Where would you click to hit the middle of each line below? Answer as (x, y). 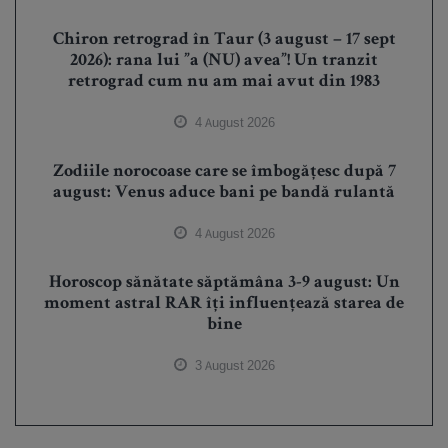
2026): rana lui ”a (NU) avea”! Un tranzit (224, 61)
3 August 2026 (233, 366)
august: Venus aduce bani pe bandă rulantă (224, 193)
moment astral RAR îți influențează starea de (224, 304)
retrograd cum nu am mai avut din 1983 (224, 82)
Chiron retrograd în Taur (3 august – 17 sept (224, 40)
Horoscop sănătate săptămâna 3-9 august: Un (224, 283)
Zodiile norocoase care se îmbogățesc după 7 (224, 172)
